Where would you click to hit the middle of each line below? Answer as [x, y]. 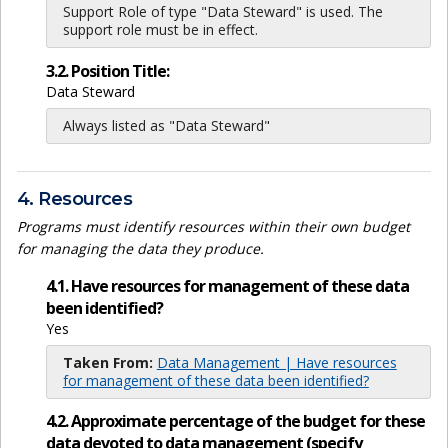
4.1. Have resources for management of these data [227, 286]
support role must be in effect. [160, 30]
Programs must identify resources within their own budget [213, 227]
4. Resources [75, 198]
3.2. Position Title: [107, 70]
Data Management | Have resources [276, 363]
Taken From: [107, 363]
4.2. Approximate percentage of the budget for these [235, 421]
